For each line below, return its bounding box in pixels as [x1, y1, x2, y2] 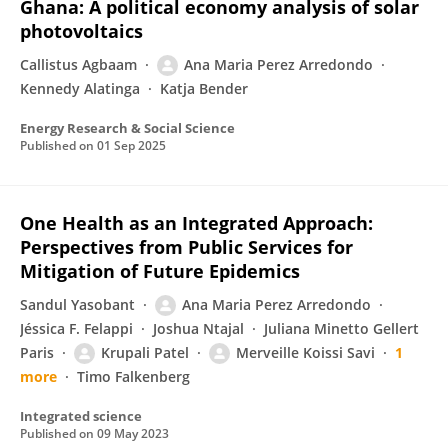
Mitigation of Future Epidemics [20, 259, 300, 283]
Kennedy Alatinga [20, 79, 140, 98]
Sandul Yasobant [20, 295, 135, 314]
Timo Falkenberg [77, 367, 190, 386]
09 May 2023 [97, 425, 169, 442]
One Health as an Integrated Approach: [20, 211, 373, 235]
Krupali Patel [101, 343, 189, 362]
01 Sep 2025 [97, 137, 166, 154]
